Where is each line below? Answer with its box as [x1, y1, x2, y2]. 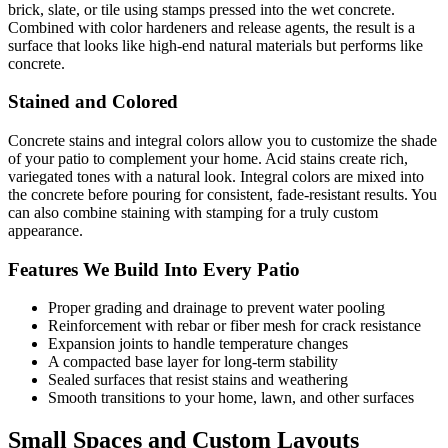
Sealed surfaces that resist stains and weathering [48, 371, 348, 389]
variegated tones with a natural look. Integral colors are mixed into [8, 168, 424, 186]
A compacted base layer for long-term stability [48, 353, 338, 371]
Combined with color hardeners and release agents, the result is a [8, 18, 415, 36]
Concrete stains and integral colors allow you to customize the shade [8, 132, 437, 150]
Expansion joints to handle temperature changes [48, 335, 348, 353]
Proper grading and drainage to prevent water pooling [48, 299, 385, 317]
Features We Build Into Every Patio [8, 258, 300, 280]
